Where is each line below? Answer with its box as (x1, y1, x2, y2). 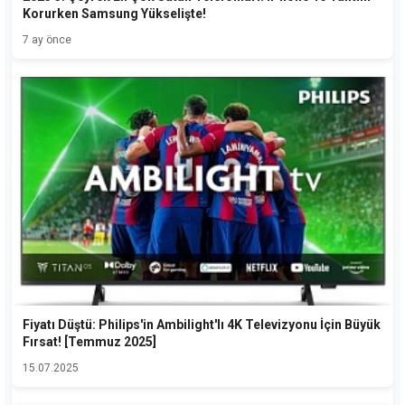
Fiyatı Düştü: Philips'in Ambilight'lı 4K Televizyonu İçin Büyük (23, 316, 381, 332)
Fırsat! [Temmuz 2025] (23, 334, 156, 349)
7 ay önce (23, 33, 71, 46)
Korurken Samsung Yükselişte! (23, 5, 206, 21)
